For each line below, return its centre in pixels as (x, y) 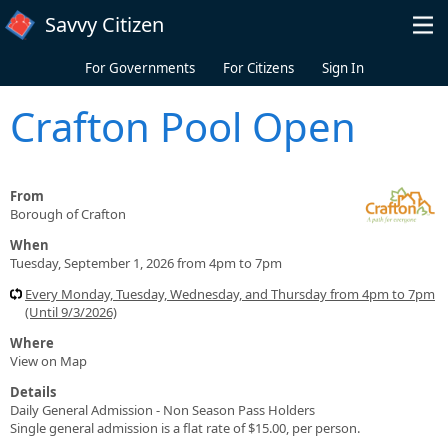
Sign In (342, 68)
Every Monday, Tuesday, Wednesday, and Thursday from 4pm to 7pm (230, 293)
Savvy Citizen (104, 24)
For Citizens (258, 68)
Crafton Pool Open (183, 126)
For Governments (139, 68)
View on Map (48, 360)
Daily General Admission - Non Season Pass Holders (162, 409)
